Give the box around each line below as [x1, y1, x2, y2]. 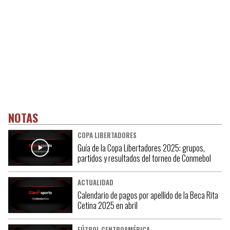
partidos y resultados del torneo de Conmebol [77, 151, 211, 164]
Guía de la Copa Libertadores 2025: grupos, [77, 141, 205, 154]
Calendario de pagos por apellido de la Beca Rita [77, 188, 218, 201]
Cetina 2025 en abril [77, 199, 138, 212]
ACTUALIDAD [77, 177, 113, 187]
